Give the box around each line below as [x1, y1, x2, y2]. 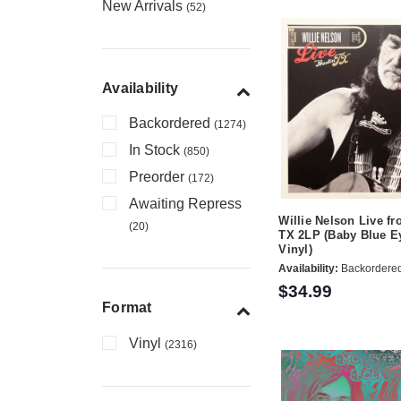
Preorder [129, 169, 188, 185]
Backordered [129, 115, 214, 132]
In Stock [129, 142, 183, 158]
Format [102, 300, 152, 316]
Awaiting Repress [129, 196, 242, 212]
